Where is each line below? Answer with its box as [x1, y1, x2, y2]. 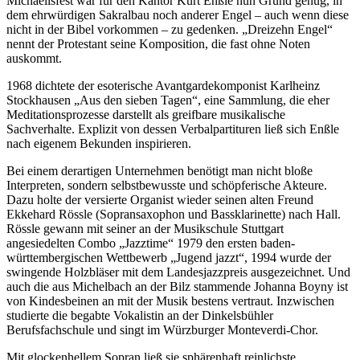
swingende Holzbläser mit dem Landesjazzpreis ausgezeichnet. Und [6, 264, 350, 279]
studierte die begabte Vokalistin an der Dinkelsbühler [6, 308, 273, 322]
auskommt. [6, 51, 62, 65]
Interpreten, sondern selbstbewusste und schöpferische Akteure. [6, 178, 327, 192]
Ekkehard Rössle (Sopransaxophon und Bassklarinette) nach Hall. [6, 207, 341, 221]
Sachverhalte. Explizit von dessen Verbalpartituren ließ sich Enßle [6, 121, 339, 136]
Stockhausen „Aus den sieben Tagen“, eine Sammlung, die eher [6, 92, 329, 107]
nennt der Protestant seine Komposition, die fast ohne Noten [6, 36, 310, 51]
